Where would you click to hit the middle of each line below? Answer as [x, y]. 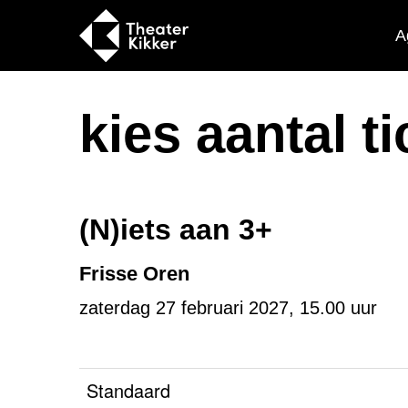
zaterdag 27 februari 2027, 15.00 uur [228, 308]
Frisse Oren [134, 274]
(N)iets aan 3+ [176, 229]
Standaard [128, 390]
